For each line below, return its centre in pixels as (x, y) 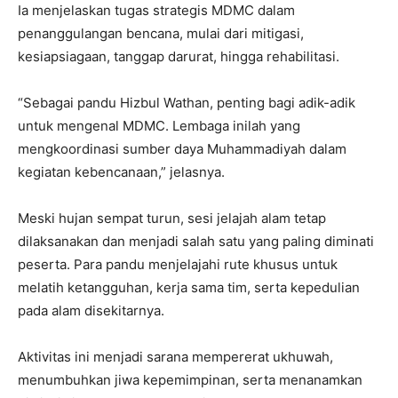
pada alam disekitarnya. (91, 310)
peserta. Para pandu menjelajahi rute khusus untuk (178, 264)
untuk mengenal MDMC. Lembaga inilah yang (159, 125)
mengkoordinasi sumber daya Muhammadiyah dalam (182, 148)
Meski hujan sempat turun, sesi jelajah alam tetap (172, 218)
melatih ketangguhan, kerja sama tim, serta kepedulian (189, 287)
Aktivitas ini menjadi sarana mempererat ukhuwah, (175, 356)
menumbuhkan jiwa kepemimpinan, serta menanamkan (190, 379)
